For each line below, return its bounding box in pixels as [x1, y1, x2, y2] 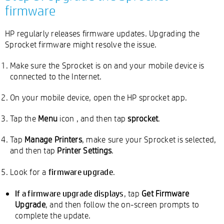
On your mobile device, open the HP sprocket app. [10, 92, 187, 102]
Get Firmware [141, 188, 189, 198]
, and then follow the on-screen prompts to [45, 199, 199, 209]
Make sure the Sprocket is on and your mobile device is [10, 60, 204, 70]
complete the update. [15, 210, 90, 220]
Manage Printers [24, 134, 82, 144]
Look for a [10, 166, 48, 177]
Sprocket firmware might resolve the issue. [5, 39, 157, 49]
